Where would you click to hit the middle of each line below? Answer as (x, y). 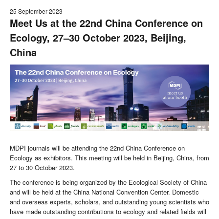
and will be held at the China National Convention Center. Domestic (104, 192)
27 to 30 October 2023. (42, 167)
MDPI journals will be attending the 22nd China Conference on (97, 148)
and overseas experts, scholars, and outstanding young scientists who (109, 201)
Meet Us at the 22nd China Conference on (106, 23)
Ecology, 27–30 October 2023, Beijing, (98, 37)
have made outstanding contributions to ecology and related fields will (108, 211)
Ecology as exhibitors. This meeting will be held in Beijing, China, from (109, 157)
